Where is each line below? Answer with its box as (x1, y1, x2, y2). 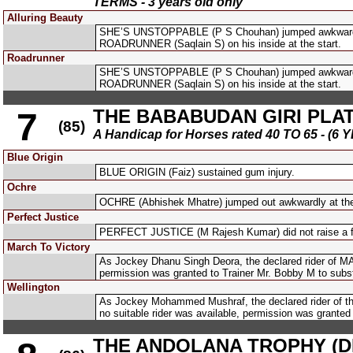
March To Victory (7, 241, 90, 253)
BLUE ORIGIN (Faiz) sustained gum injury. (99, 166, 295, 178)
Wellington (7, 281, 60, 293)
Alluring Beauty (7, 12, 83, 24)
